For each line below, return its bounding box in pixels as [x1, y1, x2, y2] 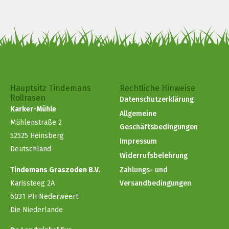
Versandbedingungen [120, 179, 191, 188]
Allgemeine [120, 109, 156, 119]
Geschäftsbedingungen [120, 123, 198, 132]
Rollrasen [10, 93, 45, 103]
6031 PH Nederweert [10, 192, 78, 201]
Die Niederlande [10, 205, 63, 214]
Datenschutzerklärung [120, 95, 194, 104]
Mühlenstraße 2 [10, 118, 62, 127]
